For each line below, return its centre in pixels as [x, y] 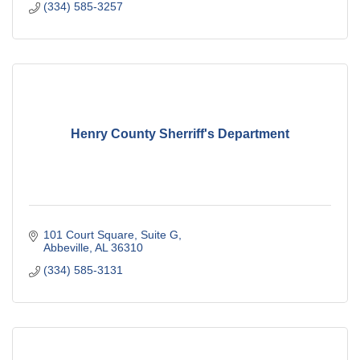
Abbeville [66, 247]
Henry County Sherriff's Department [180, 134]
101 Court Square [88, 234]
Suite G [159, 234]
